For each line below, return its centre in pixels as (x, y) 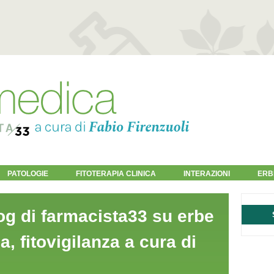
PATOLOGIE (28, 174)
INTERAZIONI (207, 174)
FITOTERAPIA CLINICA (116, 174)
